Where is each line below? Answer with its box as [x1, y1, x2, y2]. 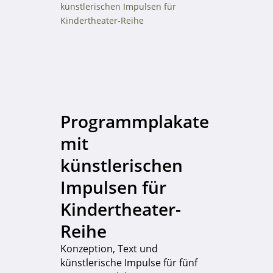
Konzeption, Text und [60, 242, 158, 256]
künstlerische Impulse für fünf [60, 256, 197, 270]
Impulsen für [60, 175, 166, 199]
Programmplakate [60, 110, 209, 133]
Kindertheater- [60, 197, 181, 221]
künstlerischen [60, 154, 183, 177]
